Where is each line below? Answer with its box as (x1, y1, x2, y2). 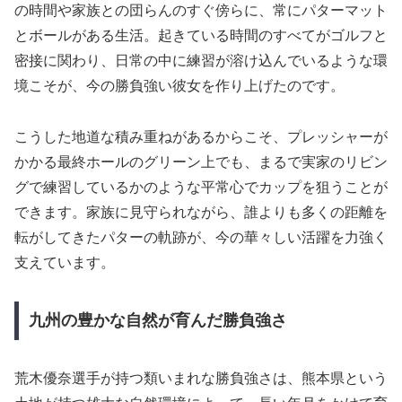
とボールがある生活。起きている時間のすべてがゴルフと (14, 27, 388, 43)
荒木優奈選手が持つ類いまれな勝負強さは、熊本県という (14, 371, 388, 387)
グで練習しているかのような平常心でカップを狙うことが (14, 179, 388, 195)
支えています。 (14, 254, 115, 270)
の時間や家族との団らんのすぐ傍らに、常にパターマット (14, 2, 388, 18)
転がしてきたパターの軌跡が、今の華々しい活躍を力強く (14, 229, 388, 245)
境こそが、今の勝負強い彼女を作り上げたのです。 (14, 77, 345, 93)
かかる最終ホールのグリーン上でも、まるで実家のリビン (14, 153, 388, 170)
